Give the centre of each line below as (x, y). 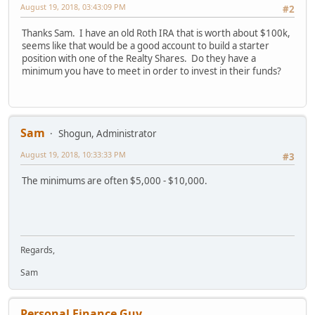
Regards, (38, 250)
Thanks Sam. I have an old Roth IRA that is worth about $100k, (156, 33)
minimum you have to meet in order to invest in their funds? (152, 71)
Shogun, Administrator (108, 133)
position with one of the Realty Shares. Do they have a (139, 59)
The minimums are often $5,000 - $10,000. (115, 181)
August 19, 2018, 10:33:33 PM (73, 154)
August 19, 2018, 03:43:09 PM (73, 7)
